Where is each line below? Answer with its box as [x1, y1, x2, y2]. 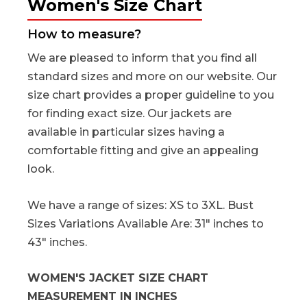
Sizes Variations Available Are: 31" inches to [27, 217, 264, 230]
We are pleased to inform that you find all [27, 51, 257, 65]
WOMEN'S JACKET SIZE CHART [27, 271, 208, 285]
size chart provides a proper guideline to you [27, 88, 274, 102]
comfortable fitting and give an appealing [27, 144, 258, 158]
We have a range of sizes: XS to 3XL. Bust [27, 198, 254, 212]
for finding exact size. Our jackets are [27, 107, 232, 121]
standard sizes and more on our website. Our [27, 70, 277, 84]
